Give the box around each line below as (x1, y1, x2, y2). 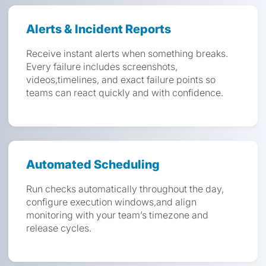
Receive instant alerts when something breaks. (26, 47, 228, 60)
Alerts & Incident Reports (26, 22, 171, 37)
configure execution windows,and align (26, 196, 197, 208)
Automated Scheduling (26, 157, 160, 172)
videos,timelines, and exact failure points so (26, 74, 216, 86)
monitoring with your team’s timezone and (26, 209, 208, 221)
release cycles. (26, 222, 91, 235)
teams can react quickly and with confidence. (26, 87, 223, 99)
